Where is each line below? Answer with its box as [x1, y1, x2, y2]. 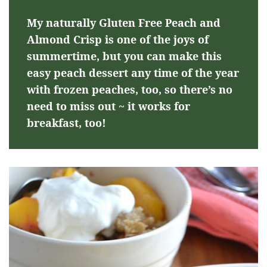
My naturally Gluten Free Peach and [27, 15, 221, 30]
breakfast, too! [27, 115, 106, 130]
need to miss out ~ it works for [27, 98, 190, 113]
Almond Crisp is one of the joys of [27, 32, 209, 46]
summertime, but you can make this [27, 48, 222, 63]
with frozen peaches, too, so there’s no [27, 82, 232, 97]
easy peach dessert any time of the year [27, 65, 239, 80]
